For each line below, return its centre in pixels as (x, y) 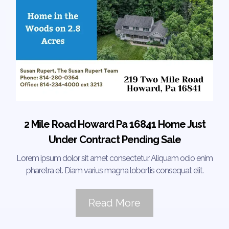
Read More (114, 203)
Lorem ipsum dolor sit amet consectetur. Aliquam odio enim (114, 158)
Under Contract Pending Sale (114, 139)
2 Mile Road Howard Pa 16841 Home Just (114, 124)
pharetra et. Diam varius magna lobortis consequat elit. (114, 170)
